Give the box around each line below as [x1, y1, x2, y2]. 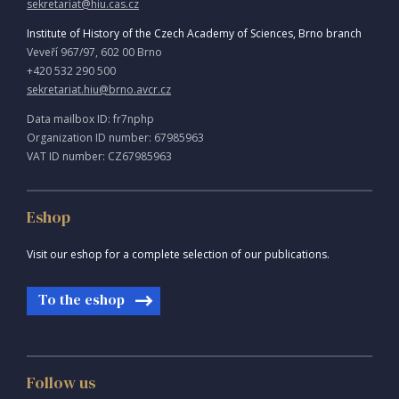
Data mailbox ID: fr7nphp [27, 111, 154, 127]
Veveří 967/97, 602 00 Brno [27, 45, 162, 61]
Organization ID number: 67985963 [27, 130, 204, 146]
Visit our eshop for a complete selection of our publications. [27, 247, 330, 263]
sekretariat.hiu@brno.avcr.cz [27, 82, 171, 98]
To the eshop [38, 289, 125, 310]
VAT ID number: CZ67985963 [27, 149, 172, 165]
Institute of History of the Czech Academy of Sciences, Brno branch [27, 26, 362, 42]
